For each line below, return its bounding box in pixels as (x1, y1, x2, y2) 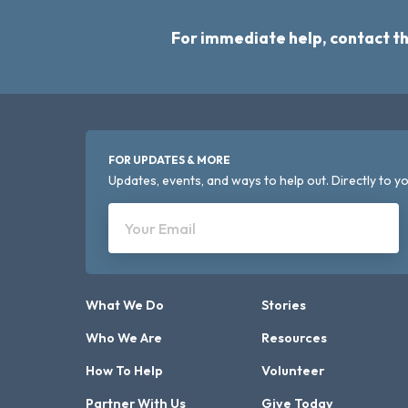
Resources (260, 330, 327, 346)
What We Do (86, 297, 165, 313)
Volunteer (260, 362, 324, 379)
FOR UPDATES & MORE (108, 153, 231, 167)
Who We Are (86, 330, 163, 346)
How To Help (86, 362, 164, 379)
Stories (260, 297, 306, 313)
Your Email (125, 219, 197, 238)
